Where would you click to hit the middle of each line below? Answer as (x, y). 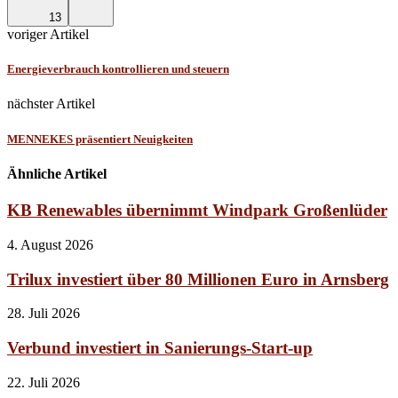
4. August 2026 (50, 244)
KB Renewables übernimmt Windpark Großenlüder (197, 211)
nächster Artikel (51, 104)
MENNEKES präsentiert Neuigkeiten (100, 139)
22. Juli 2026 (44, 382)
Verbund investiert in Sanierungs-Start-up (160, 347)
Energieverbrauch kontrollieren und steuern (118, 69)
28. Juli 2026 (44, 314)
